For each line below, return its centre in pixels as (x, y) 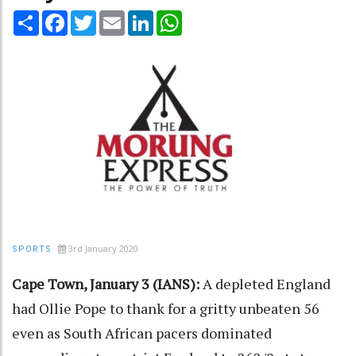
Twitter (117, 16)
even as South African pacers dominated (142, 333)
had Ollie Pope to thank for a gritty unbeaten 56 (166, 308)
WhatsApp (210, 16)
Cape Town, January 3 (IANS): (106, 283)
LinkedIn (176, 16)
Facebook (94, 16)
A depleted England (265, 283)
